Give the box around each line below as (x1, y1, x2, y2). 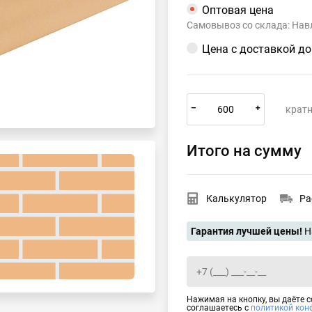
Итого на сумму (187, 142, 302, 159)
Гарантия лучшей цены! (191, 226, 302, 237)
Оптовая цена (202, 3, 274, 17)
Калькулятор (206, 193, 267, 204)
